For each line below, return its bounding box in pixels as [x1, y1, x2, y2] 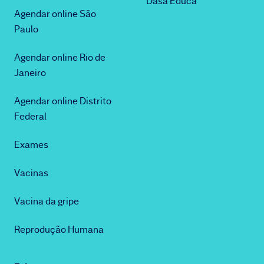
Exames [14, 138, 48, 151]
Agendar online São [14, 8, 96, 20]
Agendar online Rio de [14, 51, 105, 64]
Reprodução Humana [14, 223, 104, 236]
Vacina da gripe [14, 195, 79, 207]
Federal [14, 110, 47, 123]
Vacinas [14, 167, 48, 179]
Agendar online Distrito [14, 95, 111, 107]
